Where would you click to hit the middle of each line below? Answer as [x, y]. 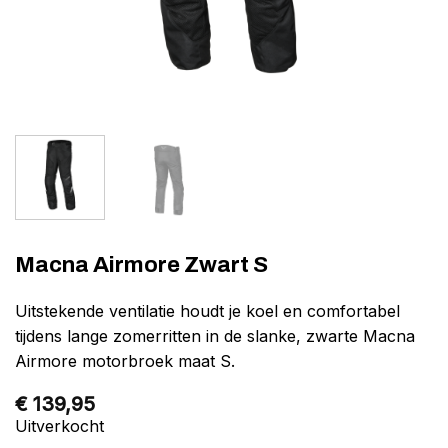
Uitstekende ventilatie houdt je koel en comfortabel [207, 310]
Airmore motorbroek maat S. [125, 360]
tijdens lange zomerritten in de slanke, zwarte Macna [215, 335]
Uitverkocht [59, 425]
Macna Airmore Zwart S [141, 264]
